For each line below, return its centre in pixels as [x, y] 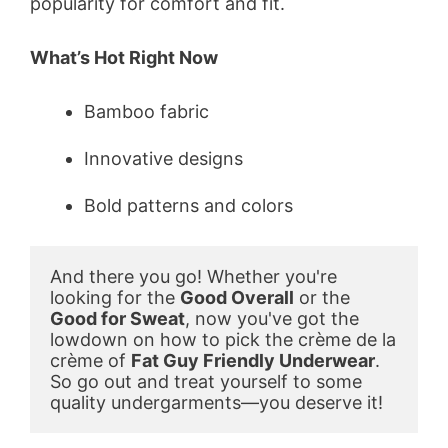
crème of [90, 360]
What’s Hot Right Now [124, 57]
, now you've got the [272, 318]
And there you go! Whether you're [193, 276]
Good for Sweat [117, 318]
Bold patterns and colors [188, 205]
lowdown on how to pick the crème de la [223, 339]
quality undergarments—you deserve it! [216, 402]
